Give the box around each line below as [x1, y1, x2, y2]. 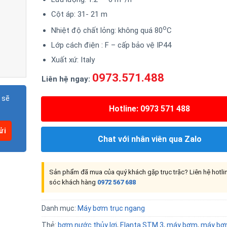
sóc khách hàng [49, 178, 97, 186]
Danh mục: [41, 204, 78, 212]
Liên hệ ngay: [41, 74, 90, 84]
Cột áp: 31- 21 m [51, 9, 107, 19]
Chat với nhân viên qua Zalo [97, 134, 202, 144]
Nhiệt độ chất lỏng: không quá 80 [51, 25, 163, 35]
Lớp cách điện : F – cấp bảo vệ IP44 [51, 40, 171, 50]
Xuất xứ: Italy [51, 55, 95, 64]
